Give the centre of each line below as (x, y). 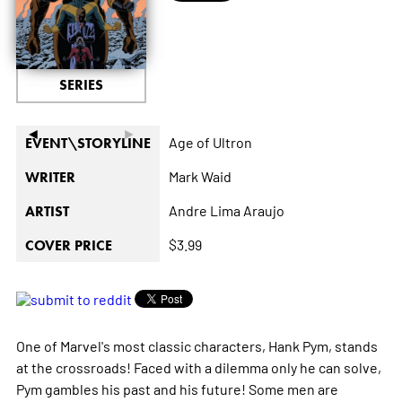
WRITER (50, 177)
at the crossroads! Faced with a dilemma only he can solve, (198, 367)
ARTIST (47, 211)
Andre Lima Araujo (226, 210)
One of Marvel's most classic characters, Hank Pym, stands (197, 345)
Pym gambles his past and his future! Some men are (177, 388)
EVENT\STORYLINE (87, 143)
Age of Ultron (210, 141)
